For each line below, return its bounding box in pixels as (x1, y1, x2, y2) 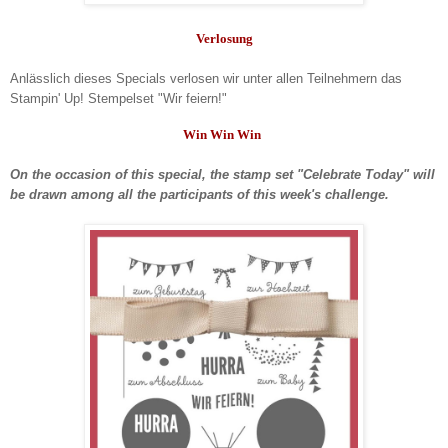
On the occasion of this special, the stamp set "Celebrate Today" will (10, 167, 435, 183)
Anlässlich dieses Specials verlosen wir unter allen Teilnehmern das (10, 71, 402, 87)
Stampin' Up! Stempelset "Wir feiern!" (10, 91, 231, 107)
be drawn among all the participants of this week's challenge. (10, 187, 389, 203)
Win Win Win (183, 127, 261, 143)
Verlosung (195, 31, 253, 47)
